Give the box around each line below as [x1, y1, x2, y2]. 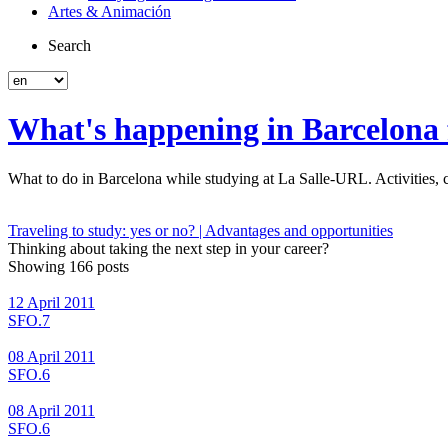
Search [48, 36, 91, 54]
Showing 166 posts [8, 257, 129, 275]
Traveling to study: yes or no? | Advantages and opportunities [8, 221, 393, 239]
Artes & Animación [48, 2, 171, 20]
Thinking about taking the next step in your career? [8, 239, 329, 257]
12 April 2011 [8, 293, 95, 311]
